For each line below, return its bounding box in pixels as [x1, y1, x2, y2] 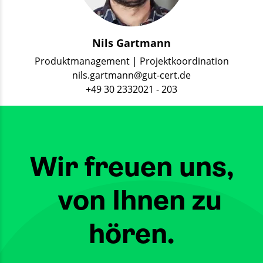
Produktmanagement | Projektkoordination [34, 55, 229, 68]
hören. [89, 217, 174, 250]
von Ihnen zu [41, 184, 222, 217]
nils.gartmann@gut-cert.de [72, 69, 191, 82]
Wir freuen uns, [29, 150, 234, 183]
